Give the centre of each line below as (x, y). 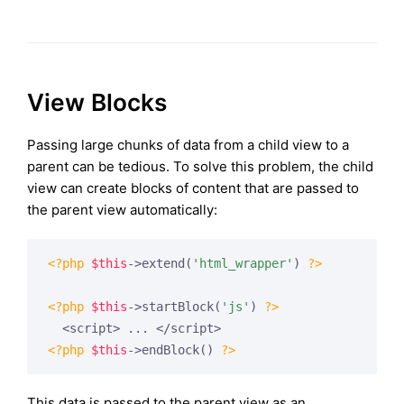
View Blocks (97, 102)
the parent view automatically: (122, 209)
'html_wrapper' (242, 263)
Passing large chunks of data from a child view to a (188, 144)
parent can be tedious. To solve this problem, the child (200, 166)
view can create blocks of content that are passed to (193, 188)
